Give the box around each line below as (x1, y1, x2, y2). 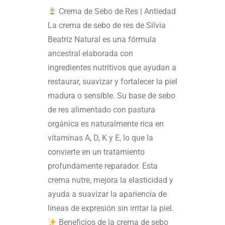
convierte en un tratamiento (48, 147, 145, 157)
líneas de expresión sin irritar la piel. (48, 203, 174, 213)
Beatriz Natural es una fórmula (48, 35, 156, 45)
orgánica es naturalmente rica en (48, 119, 164, 129)
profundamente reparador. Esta (48, 161, 158, 171)
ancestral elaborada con (48, 49, 133, 59)
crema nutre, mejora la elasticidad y (48, 175, 173, 185)
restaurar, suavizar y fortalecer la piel (48, 77, 177, 87)
